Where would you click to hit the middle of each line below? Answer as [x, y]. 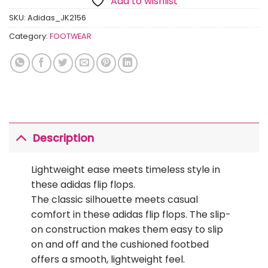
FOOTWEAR [71, 36]
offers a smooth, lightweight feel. [108, 260]
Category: [29, 36]
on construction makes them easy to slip [127, 230]
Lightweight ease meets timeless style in [125, 170]
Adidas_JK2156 [57, 18]
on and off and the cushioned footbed [120, 245]
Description [64, 138]
